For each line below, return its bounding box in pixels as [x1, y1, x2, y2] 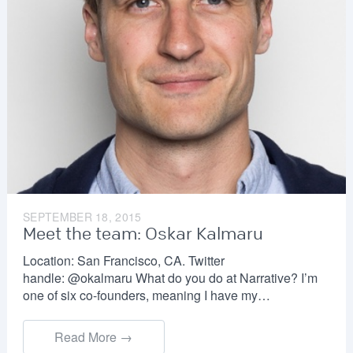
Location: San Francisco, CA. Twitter [22, 251, 225, 270]
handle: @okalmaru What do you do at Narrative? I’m [22, 269, 318, 288]
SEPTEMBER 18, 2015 [22, 209, 142, 225]
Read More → [54, 328, 133, 347]
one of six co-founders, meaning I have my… [22, 286, 270, 305]
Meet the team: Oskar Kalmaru [22, 223, 263, 246]
